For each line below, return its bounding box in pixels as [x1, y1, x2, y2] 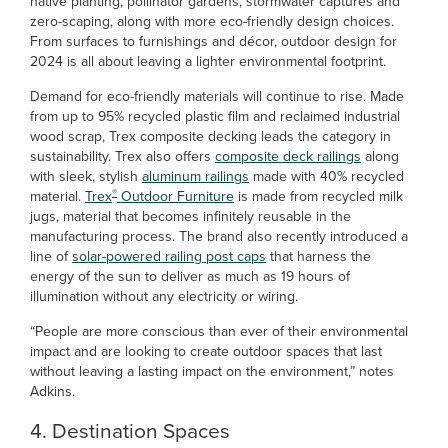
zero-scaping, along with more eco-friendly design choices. [30, 11, 394, 32]
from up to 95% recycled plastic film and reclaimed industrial [30, 106, 400, 127]
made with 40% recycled [249, 166, 404, 187]
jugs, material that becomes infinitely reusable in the [30, 206, 351, 227]
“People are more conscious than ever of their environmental [30, 321, 408, 342]
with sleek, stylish [30, 166, 142, 187]
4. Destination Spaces [30, 415, 230, 446]
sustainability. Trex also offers [30, 146, 215, 167]
